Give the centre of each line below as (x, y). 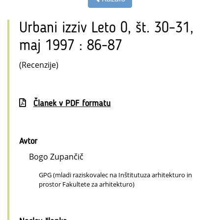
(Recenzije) (39, 65)
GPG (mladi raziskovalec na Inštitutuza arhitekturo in (115, 175)
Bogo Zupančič (56, 157)
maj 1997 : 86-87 (71, 46)
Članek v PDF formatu (72, 104)
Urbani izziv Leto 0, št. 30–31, (106, 29)
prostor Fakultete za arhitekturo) (87, 184)
